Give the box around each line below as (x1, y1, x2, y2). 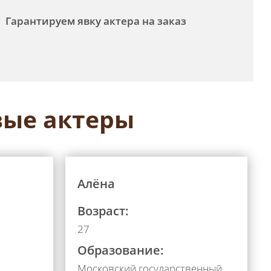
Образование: (77, 242, 165, 258)
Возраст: (77, 203, 129, 219)
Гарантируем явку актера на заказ (5, 14, 186, 28)
